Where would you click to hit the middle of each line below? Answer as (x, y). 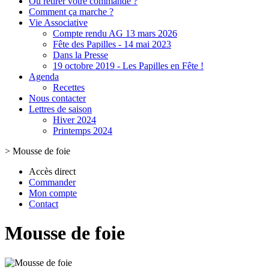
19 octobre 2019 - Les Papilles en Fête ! (128, 66)
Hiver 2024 (74, 120)
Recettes (69, 87)
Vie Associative (58, 23)
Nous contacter (57, 98)
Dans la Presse (80, 55)
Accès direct (52, 171)
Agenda (44, 77)
